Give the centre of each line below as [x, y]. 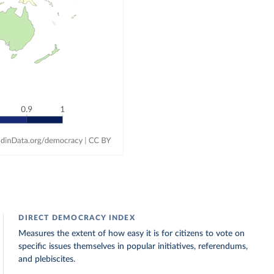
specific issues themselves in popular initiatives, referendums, [133, 246]
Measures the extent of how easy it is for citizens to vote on [132, 234]
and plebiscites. [47, 259]
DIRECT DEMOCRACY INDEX [77, 218]
